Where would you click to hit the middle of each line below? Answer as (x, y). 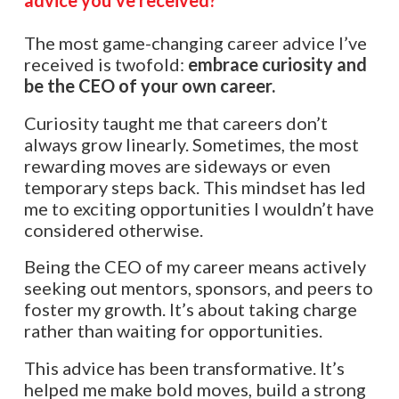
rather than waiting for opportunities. (173, 331)
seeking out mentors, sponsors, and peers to (198, 288)
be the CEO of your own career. (149, 85)
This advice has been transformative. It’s (184, 367)
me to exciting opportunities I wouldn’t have (199, 208)
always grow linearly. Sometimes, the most (191, 144)
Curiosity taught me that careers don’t (175, 122)
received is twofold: (106, 64)
